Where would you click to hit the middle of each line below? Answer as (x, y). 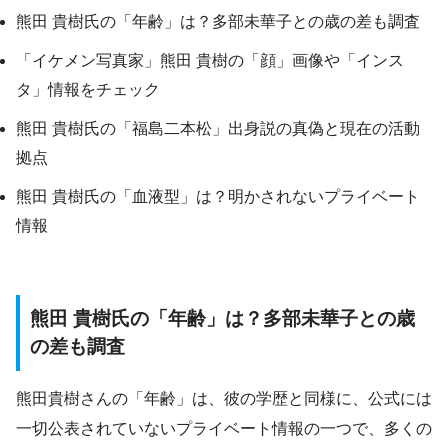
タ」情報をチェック (88, 89)
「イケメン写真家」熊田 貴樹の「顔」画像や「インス (210, 60)
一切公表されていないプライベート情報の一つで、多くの (224, 429)
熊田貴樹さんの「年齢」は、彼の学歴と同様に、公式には (224, 399)
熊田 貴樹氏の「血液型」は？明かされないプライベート (218, 196)
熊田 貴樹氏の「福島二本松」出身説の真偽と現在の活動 (218, 128)
